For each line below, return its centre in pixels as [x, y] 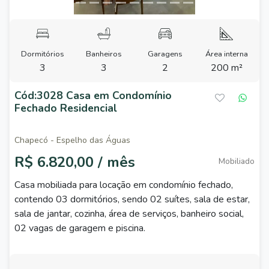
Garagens [165, 54]
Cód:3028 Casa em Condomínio [93, 95]
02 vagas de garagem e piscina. [80, 228]
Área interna [226, 54]
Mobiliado [237, 161]
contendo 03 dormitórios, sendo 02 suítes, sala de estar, [132, 199]
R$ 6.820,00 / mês [75, 162]
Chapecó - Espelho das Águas [72, 140]
